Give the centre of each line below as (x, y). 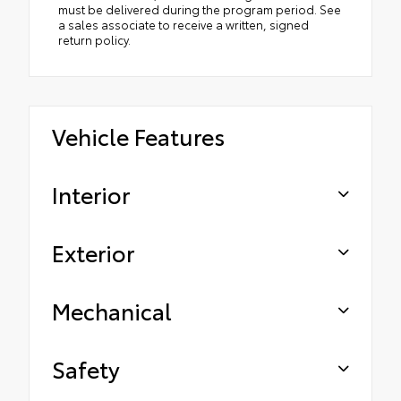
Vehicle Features (138, 135)
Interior (91, 193)
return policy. (94, 39)
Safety (86, 368)
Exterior (93, 252)
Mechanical (112, 310)
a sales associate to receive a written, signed (183, 24)
